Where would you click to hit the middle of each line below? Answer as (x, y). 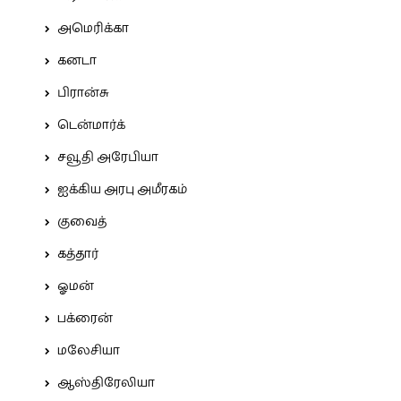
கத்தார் (78, 254)
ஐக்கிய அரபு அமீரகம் (122, 190)
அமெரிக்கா (93, 29)
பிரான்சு (83, 93)
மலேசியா (89, 351)
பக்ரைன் (85, 319)
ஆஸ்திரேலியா (106, 383)
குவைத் (82, 222)
